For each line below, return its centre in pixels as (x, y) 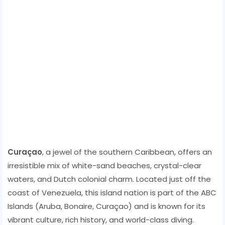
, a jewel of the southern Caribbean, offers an (127, 152)
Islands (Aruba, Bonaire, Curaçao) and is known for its (106, 206)
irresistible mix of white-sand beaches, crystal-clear (104, 165)
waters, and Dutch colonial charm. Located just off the (109, 179)
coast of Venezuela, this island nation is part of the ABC (112, 192)
